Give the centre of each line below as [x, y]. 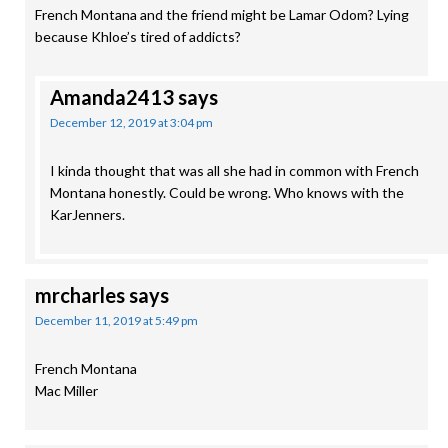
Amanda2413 [112, 97]
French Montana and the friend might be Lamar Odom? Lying [222, 14]
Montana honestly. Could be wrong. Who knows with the [227, 192]
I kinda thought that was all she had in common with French [234, 170]
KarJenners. [87, 214]
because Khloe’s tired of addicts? [138, 36]
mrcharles [80, 295]
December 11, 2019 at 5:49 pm [116, 320]
